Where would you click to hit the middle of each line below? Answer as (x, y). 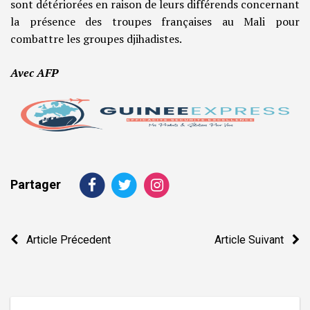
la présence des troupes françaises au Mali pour (155, 22)
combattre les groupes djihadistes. (96, 39)
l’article (38, 279)
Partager (36, 184)
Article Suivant (253, 239)
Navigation (51, 229)
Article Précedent (64, 239)
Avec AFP (34, 73)
